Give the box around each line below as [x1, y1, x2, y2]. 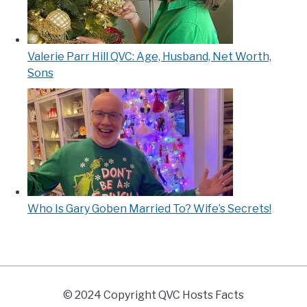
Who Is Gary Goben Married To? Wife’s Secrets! [27, 202, 271, 216]
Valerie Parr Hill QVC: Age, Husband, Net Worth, [27, 50, 271, 64]
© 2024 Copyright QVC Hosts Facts [63, 288, 244, 302]
